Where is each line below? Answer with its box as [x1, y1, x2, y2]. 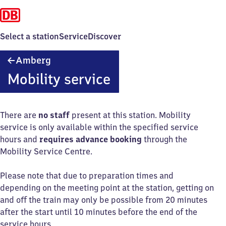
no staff [38, 110, 70, 120]
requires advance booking [39, 134, 142, 144]
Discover [88, 31, 121, 41]
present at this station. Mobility [70, 110, 191, 120]
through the [142, 134, 187, 144]
